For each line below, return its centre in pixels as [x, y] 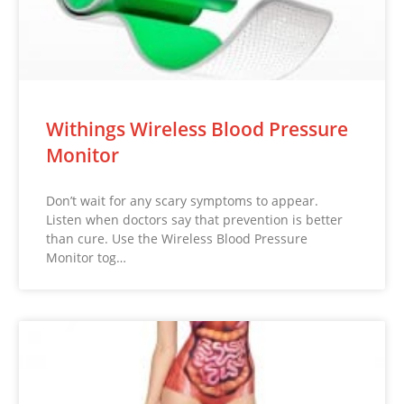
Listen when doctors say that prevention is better [195, 219]
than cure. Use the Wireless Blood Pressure [177, 238]
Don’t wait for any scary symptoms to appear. [183, 200]
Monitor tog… [87, 257]
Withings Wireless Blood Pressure [197, 129]
